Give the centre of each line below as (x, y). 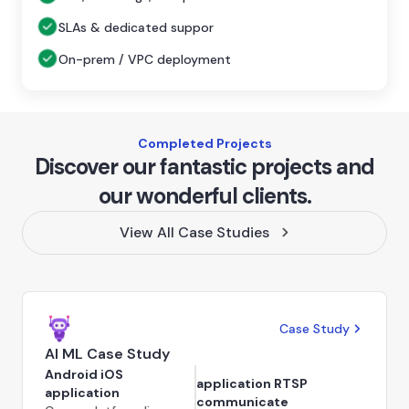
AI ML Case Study (107, 353)
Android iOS (84, 374)
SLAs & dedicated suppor (136, 27)
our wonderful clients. (204, 195)
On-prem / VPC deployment (145, 59)
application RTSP (252, 383)
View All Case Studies (195, 232)
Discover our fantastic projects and (204, 166)
